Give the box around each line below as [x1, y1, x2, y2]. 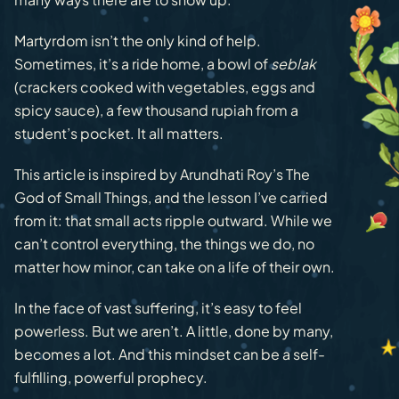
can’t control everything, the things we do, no [14, 234, 314, 254]
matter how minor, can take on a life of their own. [14, 257, 338, 277]
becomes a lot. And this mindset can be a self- [14, 345, 325, 364]
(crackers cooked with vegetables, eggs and [14, 77, 315, 97]
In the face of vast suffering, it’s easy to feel [14, 298, 302, 318]
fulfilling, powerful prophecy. [14, 368, 208, 387]
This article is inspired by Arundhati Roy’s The [14, 165, 310, 184]
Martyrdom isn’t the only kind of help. [14, 31, 261, 51]
